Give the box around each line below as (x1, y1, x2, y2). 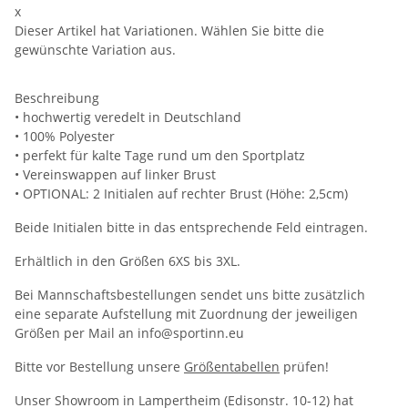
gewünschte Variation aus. (15, 40, 176, 58)
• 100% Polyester (15, 127, 115, 145)
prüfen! (280, 357, 329, 375)
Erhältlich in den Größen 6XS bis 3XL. (15, 251, 240, 270)
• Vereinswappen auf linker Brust (15, 165, 216, 183)
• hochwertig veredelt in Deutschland (15, 107, 241, 126)
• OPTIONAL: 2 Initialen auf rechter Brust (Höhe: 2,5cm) (15, 184, 348, 202)
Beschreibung (15, 88, 99, 107)
